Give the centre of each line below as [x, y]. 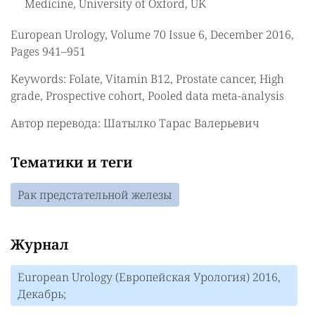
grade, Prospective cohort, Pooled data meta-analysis [147, 96]
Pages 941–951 [48, 51]
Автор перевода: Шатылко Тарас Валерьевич [135, 123]
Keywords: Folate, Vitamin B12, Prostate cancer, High [147, 79]
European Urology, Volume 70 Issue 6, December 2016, [152, 34]
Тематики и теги [72, 162]
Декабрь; [42, 294]
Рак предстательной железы [95, 195]
